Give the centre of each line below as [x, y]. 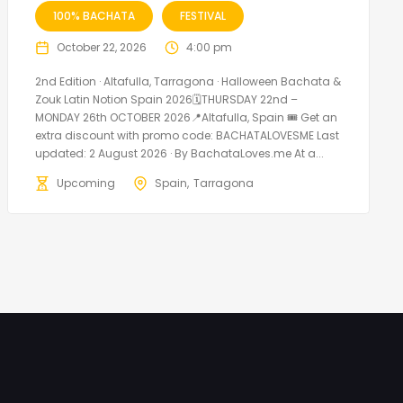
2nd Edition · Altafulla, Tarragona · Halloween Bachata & [188, 81]
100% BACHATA [94, 15]
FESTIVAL [202, 15]
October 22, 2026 [101, 47]
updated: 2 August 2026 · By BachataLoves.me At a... [179, 153]
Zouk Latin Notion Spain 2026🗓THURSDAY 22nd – [166, 99]
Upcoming [85, 183]
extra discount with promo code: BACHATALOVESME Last [187, 135]
